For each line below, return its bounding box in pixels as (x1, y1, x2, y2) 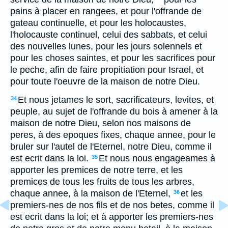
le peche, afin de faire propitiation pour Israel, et (10, 65, 204, 75)
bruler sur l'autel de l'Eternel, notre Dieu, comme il (10, 141, 212, 152)
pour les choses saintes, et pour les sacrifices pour (10, 53, 215, 63)
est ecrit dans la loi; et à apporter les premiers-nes (10, 212, 213, 222)
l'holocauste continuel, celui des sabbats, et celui (10, 30, 207, 40)
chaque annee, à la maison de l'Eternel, (10, 188, 170, 198)
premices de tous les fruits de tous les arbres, (10, 177, 194, 187)
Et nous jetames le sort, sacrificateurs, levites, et (18, 95, 214, 105)
